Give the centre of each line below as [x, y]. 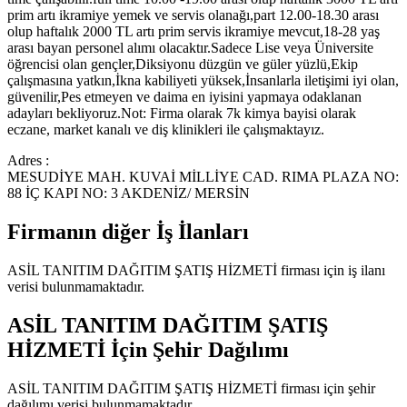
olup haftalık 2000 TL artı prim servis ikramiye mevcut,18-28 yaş [194, 32]
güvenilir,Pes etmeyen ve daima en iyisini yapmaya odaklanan [184, 97]
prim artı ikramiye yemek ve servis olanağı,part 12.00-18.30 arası [193, 15]
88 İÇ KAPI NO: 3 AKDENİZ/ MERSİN [129, 194]
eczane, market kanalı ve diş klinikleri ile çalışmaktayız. [166, 130]
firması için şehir [326, 388]
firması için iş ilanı [331, 270]
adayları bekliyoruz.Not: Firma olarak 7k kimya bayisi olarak [182, 114]
